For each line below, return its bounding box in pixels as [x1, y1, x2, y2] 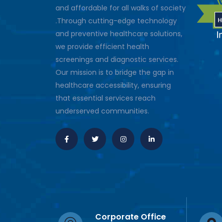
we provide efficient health [55, 42, 149, 52]
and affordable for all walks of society [55, 3, 186, 13]
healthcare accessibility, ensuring [55, 80, 171, 91]
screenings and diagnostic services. [55, 55, 178, 65]
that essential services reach [55, 93, 156, 104]
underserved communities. [55, 106, 149, 116]
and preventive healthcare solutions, [55, 29, 182, 39]
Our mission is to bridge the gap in [55, 67, 174, 78]
